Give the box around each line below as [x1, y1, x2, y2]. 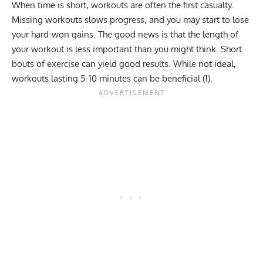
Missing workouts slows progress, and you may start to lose [12, 14, 249, 26]
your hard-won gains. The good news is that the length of [12, 29, 238, 41]
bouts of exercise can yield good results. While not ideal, [12, 58, 236, 70]
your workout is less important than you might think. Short [12, 43, 242, 55]
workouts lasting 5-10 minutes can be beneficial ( [12, 73, 205, 85]
